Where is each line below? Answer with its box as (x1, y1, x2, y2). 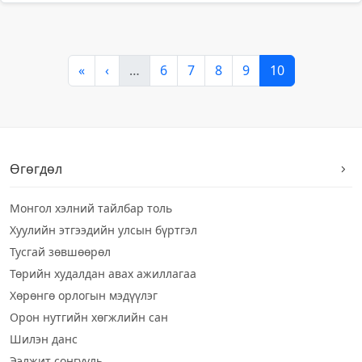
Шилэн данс (10, 331, 78, 347)
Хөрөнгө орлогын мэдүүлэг (10, 288, 158, 303)
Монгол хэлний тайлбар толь (10, 200, 172, 216)
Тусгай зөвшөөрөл (10, 244, 111, 259)
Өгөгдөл (10, 160, 62, 178)
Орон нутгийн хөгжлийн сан (10, 309, 168, 325)
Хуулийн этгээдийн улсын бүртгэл (10, 222, 197, 238)
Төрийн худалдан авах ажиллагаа (10, 266, 196, 281)
